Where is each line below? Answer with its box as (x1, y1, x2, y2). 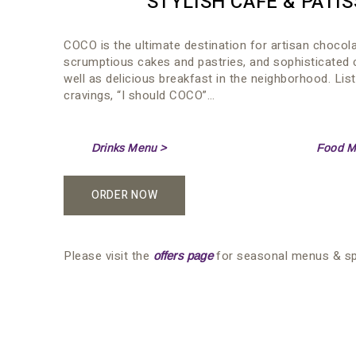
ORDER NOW (91, 186, 158, 203)
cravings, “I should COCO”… (64, 86, 215, 104)
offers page (153, 248, 213, 262)
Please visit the (64, 246, 153, 265)
